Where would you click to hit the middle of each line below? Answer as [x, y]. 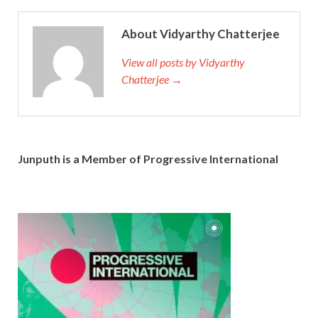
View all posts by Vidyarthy [183, 62]
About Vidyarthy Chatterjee [201, 33]
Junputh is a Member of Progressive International [148, 158]
